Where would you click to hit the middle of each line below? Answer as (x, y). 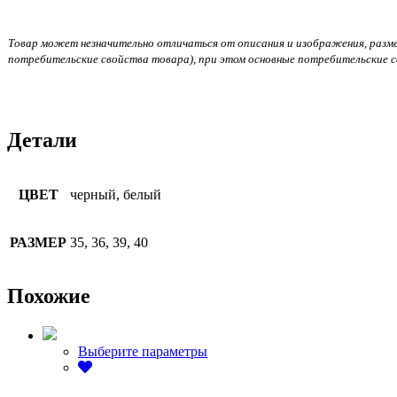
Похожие (49, 296)
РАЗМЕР (38, 242)
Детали (42, 140)
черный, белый (116, 194)
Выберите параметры (143, 352)
